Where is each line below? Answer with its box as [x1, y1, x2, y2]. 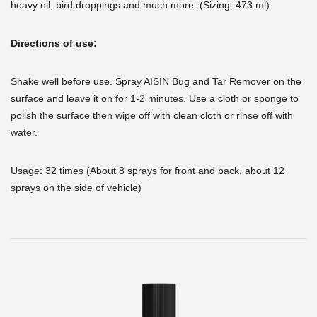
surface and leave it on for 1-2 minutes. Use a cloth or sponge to [11, 93, 299, 105]
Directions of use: [11, 38, 100, 50]
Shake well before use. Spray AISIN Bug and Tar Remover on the [11, 76, 301, 88]
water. [11, 127, 38, 139]
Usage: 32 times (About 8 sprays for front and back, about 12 [11, 165, 284, 177]
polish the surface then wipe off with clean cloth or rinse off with [11, 110, 293, 122]
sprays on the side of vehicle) [11, 182, 142, 194]
